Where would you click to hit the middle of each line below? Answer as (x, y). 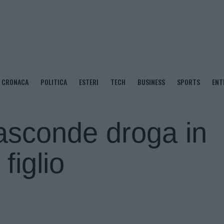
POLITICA (54, 82)
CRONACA (15, 82)
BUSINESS (151, 82)
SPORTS (188, 82)
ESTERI (89, 82)
